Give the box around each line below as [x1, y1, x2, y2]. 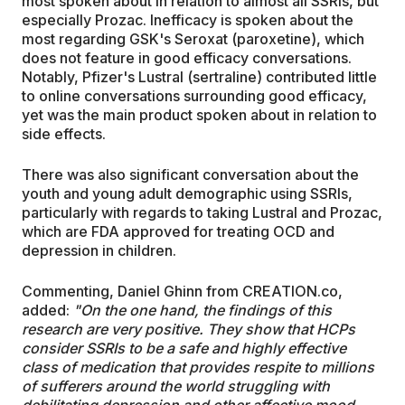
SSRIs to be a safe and [86, 339, 241, 358]
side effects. [22, 125, 106, 144]
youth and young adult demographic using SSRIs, [22, 184, 353, 203]
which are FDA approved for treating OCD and [22, 222, 334, 241]
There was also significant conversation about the [22, 165, 359, 184]
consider [22, 339, 86, 358]
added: [22, 301, 73, 320]
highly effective [241, 339, 346, 358]
